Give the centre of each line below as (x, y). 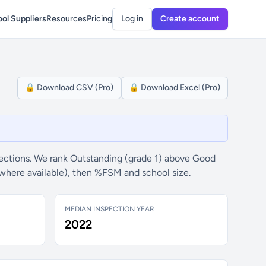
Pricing (99, 19)
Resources (66, 19)
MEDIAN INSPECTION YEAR (110, 209)
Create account (190, 19)
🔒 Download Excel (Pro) (175, 88)
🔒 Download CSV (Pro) (69, 88)
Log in (132, 19)
